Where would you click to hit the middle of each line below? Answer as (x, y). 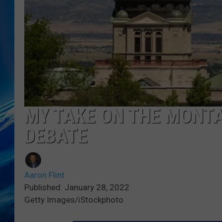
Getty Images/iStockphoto (74, 199)
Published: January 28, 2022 (77, 187)
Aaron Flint (44, 175)
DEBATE (56, 136)
